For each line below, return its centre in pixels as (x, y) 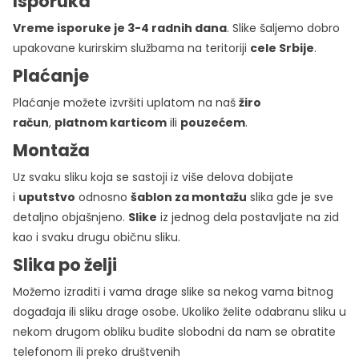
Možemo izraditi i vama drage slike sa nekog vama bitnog (173, 291)
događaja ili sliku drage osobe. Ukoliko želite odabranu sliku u (179, 311)
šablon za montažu (189, 197)
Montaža (51, 150)
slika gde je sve (290, 197)
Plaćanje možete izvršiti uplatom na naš (126, 102)
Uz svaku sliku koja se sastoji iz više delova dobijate (153, 177)
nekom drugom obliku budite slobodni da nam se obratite (174, 331)
